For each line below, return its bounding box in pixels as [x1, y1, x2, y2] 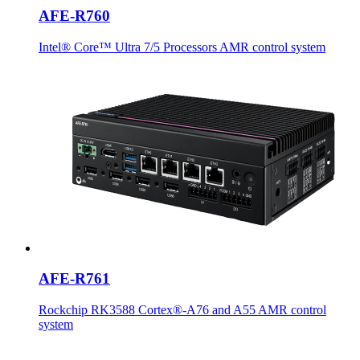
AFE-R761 [39, 270, 110, 288]
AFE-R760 [39, 6, 110, 24]
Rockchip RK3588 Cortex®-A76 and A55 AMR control [39, 303, 326, 317]
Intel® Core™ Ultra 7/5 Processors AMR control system [39, 39, 325, 54]
